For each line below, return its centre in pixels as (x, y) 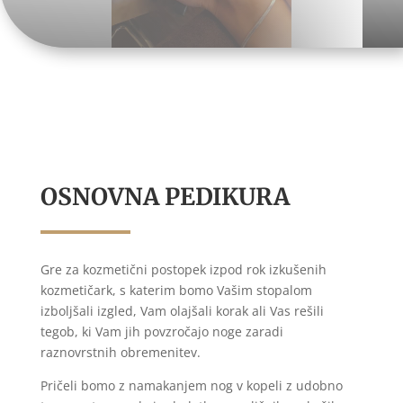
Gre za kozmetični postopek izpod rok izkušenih (183, 269)
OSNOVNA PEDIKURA (165, 196)
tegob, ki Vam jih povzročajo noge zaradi (161, 331)
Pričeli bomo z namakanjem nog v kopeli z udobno (191, 385)
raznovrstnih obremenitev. (120, 352)
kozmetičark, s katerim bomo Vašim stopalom (176, 290)
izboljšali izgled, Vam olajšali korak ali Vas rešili (182, 310)
